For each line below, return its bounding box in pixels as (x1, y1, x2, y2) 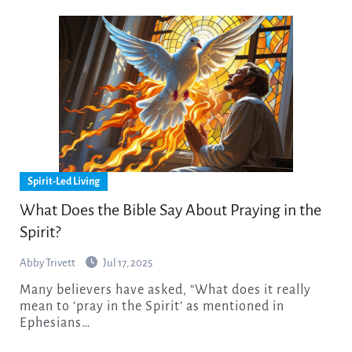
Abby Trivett (19, 257, 75, 269)
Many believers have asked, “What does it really (19, 283, 31, 298)
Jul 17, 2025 (102, 257, 152, 269)
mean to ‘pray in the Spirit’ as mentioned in (19, 299, 284, 314)
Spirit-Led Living (27, 176, 100, 188)
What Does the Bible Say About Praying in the (19, 201, 321, 219)
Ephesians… (19, 316, 90, 331)
